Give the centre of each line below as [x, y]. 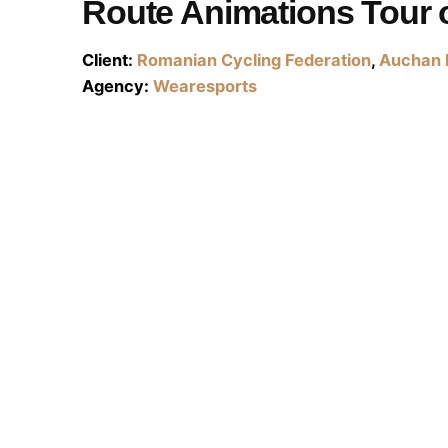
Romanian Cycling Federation [254, 60]
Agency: [118, 86]
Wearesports [205, 86]
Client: [110, 60]
